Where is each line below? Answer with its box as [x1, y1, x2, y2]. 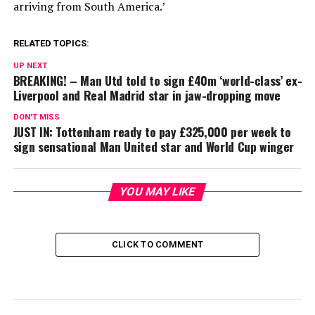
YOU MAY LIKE [118, 184, 198, 198]
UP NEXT [13, 60, 47, 70]
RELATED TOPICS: [13, 37, 89, 49]
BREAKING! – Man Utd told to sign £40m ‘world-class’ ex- [13, 70, 302, 89]
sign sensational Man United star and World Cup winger [13, 136, 295, 155]
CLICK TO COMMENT [111, 238, 204, 250]
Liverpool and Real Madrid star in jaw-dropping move [13, 85, 281, 104]
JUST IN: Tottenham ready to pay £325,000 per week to [13, 122, 291, 141]
